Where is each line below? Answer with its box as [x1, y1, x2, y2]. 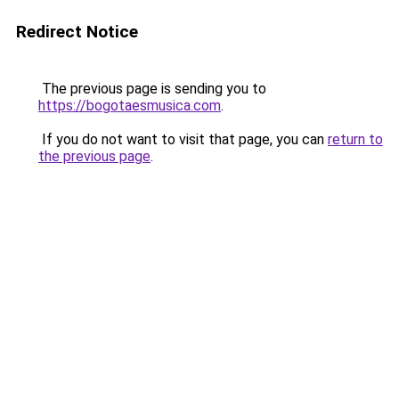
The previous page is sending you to [38, 80, 266, 97]
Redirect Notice [16, 21, 138, 42]
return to [328, 131, 383, 148]
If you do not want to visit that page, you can [38, 131, 328, 148]
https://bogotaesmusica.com [38, 97, 221, 114]
